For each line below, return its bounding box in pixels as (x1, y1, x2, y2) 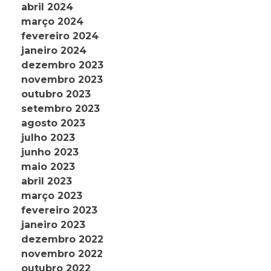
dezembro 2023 (21, 59, 103, 71)
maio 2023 (21, 161, 75, 173)
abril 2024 (21, 1, 73, 13)
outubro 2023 (21, 88, 91, 100)
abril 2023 (21, 175, 72, 188)
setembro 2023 (21, 103, 100, 115)
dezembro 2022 (21, 233, 103, 246)
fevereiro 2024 (21, 30, 99, 42)
